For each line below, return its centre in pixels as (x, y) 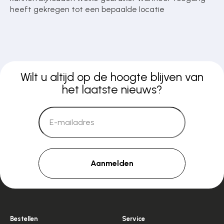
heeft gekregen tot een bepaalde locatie (87, 9)
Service (134, 219)
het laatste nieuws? (112, 90)
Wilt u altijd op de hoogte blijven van (112, 77)
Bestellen (24, 219)
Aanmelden (112, 163)
